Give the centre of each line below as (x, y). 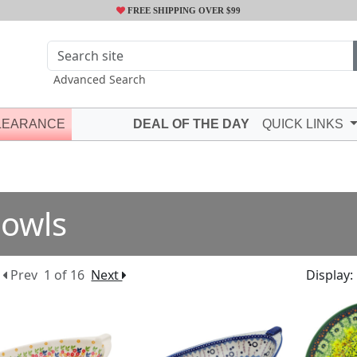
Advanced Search (100, 79)
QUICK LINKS (305, 124)
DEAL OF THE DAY (192, 124)
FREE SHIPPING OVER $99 (183, 10)
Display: (329, 275)
